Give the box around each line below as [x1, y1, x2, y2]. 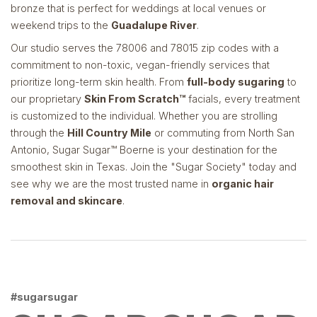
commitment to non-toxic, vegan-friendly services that [11, 58, 270, 71]
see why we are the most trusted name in [11, 177, 212, 190]
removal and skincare [11, 194, 122, 207]
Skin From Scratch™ [84, 92, 185, 105]
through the [11, 126, 67, 139]
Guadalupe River [111, 19, 197, 32]
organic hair [212, 177, 274, 190]
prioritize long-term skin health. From [11, 75, 187, 88]
